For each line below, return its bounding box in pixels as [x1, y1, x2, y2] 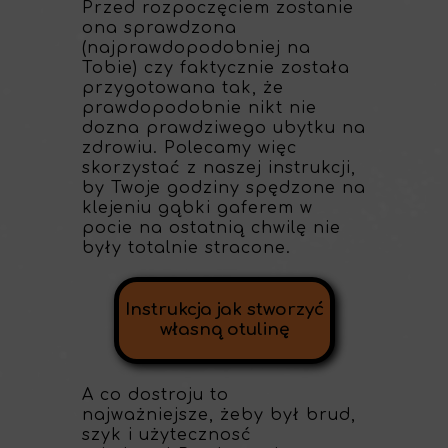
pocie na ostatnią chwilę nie [82, 219, 341, 237]
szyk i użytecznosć [82, 426, 252, 444]
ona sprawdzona [82, 19, 237, 37]
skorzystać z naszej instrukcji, [82, 159, 356, 177]
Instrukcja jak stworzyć [125, 300, 324, 319]
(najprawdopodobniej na [82, 39, 311, 57]
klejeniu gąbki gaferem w [82, 199, 313, 217]
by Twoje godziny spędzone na [82, 179, 366, 197]
